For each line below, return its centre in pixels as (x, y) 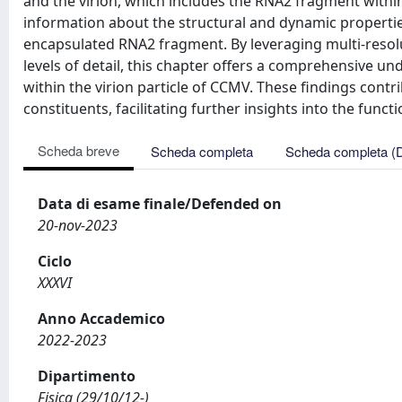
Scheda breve (79, 150)
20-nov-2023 (78, 225)
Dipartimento (87, 376)
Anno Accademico (101, 319)
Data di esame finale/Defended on (160, 204)
